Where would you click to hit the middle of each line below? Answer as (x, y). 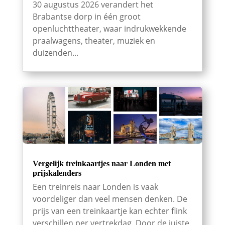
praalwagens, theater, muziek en (94, 41)
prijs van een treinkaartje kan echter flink (109, 211)
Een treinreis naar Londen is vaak (95, 187)
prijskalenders (57, 173)
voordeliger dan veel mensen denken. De (110, 199)
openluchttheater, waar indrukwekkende (109, 29)
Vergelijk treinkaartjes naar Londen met (101, 163)
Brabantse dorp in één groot (86, 17)
